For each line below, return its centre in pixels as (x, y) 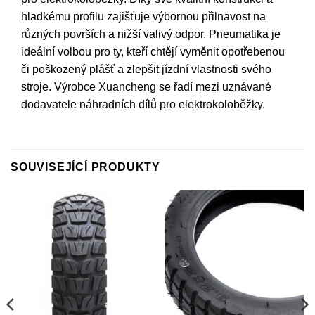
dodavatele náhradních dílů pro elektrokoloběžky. (143, 105)
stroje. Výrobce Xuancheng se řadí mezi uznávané (146, 87)
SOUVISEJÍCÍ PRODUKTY (85, 167)
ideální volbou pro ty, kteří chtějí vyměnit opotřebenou (153, 52)
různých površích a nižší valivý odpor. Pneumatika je (151, 34)
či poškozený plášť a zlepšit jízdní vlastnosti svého (146, 70)
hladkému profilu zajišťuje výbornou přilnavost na (143, 17)
